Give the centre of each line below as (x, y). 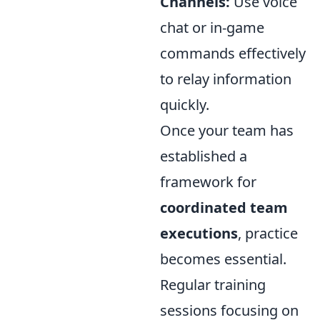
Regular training (213, 285)
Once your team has (227, 131)
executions (199, 234)
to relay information (226, 79)
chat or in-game (212, 28)
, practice (268, 234)
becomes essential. (223, 259)
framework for (208, 182)
